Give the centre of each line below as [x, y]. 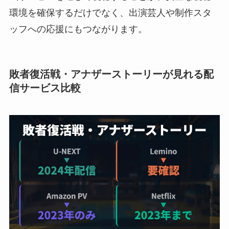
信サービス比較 [45, 88]
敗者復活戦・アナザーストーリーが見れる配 [111, 74]
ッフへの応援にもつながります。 [78, 29]
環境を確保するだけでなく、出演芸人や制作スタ [110, 13]
